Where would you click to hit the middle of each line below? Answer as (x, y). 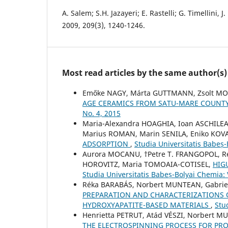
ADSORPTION (106, 144)
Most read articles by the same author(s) (145, 73)
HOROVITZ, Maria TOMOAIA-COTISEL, (148, 164)
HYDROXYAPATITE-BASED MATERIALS (147, 205)
